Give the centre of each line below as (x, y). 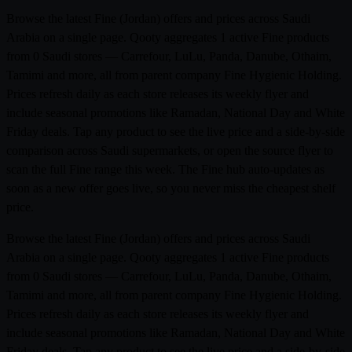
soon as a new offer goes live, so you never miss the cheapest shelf (171, 188)
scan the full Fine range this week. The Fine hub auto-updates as (165, 169)
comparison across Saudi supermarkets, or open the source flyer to (170, 150)
